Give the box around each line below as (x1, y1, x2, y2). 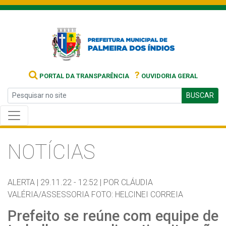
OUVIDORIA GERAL (139, 72, 198, 80)
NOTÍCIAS (8, 140, 95, 164)
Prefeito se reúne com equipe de (8, 207, 218, 224)
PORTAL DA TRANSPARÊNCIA (37, 72, 129, 80)
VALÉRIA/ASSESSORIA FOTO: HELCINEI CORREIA (8, 190, 183, 199)
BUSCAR (186, 91, 214, 99)
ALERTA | (8, 178, 38, 187)
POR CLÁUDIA (103, 178, 153, 187)
